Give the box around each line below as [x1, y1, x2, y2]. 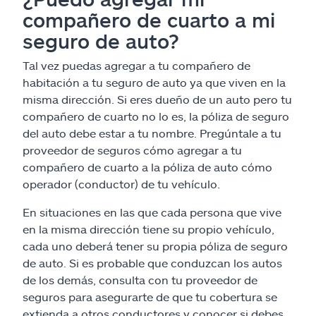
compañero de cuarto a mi [23, 8, 275, 32]
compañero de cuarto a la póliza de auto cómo [23, 160, 272, 174]
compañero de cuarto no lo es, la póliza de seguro [23, 109, 289, 123]
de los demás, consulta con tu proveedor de [23, 273, 257, 286]
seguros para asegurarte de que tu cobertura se [23, 290, 277, 303]
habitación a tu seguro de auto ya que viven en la [23, 75, 286, 89]
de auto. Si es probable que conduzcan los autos [23, 256, 282, 269]
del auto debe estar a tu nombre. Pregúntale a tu [23, 126, 281, 140]
